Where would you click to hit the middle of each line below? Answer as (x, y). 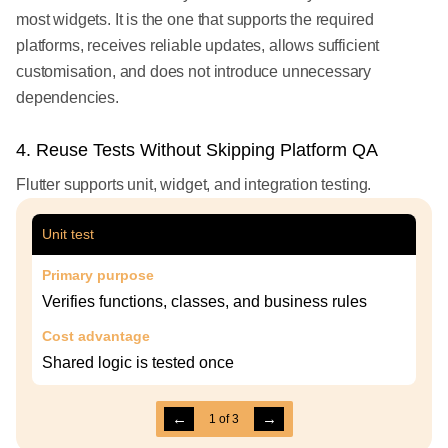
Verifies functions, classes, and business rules (204, 302)
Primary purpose (98, 275)
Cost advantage (96, 336)
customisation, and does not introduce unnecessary (194, 72)
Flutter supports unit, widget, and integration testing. (194, 185)
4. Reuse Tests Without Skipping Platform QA (197, 150)
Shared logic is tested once (138, 363)
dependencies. (67, 98)
